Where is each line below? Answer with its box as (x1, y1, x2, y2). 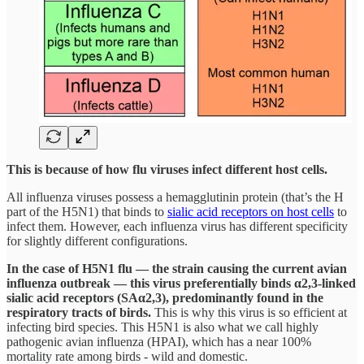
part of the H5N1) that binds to (6, 204, 167, 219)
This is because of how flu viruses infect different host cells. (6, 162, 327, 176)
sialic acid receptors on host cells (167, 204, 334, 219)
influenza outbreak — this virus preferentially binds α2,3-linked (6, 275, 356, 290)
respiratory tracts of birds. (6, 305, 151, 319)
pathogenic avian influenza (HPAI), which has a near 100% (6, 334, 311, 349)
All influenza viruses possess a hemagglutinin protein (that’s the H (6, 189, 344, 204)
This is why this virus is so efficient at (151, 305, 347, 319)
